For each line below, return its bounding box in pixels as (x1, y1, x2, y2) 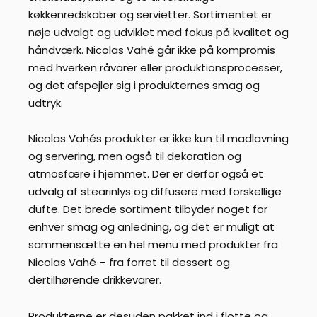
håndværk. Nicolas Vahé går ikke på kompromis (28, 42, 275, 57)
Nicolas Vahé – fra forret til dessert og (28, 255, 230, 270)
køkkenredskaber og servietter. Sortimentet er (28, 6, 272, 22)
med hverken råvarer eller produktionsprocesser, (28, 59, 282, 75)
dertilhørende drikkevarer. (28, 272, 161, 288)
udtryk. (28, 95, 63, 110)
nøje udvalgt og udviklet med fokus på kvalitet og (28, 24, 289, 40)
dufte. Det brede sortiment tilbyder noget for (28, 202, 267, 217)
